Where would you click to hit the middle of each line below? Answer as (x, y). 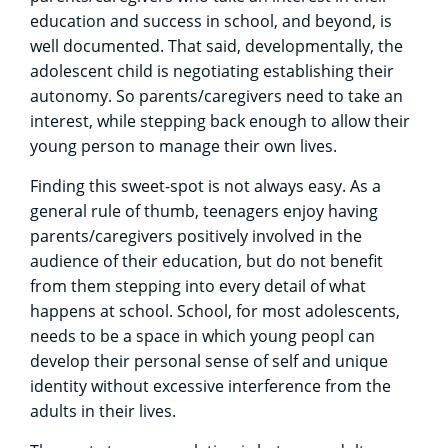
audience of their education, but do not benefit (206, 260)
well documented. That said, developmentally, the (216, 45)
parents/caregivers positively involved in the (196, 235)
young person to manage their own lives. (183, 145)
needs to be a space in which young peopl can (202, 335)
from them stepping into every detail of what (198, 285)
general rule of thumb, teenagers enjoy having (204, 210)
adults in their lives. (103, 410)
